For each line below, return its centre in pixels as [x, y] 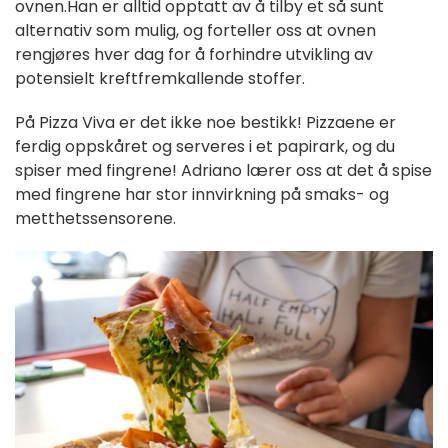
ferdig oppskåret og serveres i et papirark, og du [205, 147]
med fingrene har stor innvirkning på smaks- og [202, 195]
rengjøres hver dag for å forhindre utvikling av [194, 55]
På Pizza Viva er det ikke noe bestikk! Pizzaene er [205, 123]
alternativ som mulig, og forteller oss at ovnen [195, 31]
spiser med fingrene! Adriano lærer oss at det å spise [223, 171]
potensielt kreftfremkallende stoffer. [160, 79]
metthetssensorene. [95, 219]
